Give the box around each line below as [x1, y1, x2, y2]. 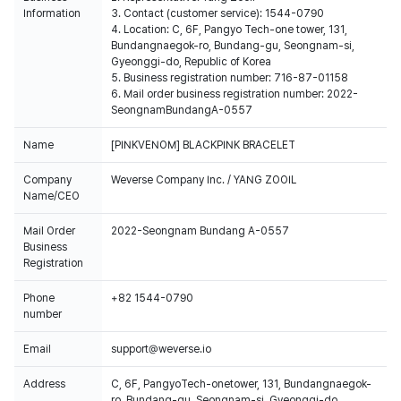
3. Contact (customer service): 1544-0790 [111, 7, 324, 20]
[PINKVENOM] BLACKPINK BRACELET [111, 139, 295, 151]
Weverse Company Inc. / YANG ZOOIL [111, 174, 296, 186]
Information [23, 7, 81, 20]
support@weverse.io [111, 343, 211, 355]
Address [23, 378, 65, 390]
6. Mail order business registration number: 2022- [111, 88, 358, 100]
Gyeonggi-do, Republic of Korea [111, 55, 271, 68]
